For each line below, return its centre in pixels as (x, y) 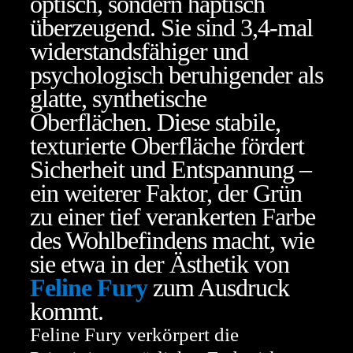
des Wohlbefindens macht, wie (172, 240)
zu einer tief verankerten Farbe (173, 217)
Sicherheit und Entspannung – (171, 169)
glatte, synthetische (118, 98)
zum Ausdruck (218, 288)
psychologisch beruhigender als (176, 75)
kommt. (67, 311)
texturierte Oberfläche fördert (167, 146)
